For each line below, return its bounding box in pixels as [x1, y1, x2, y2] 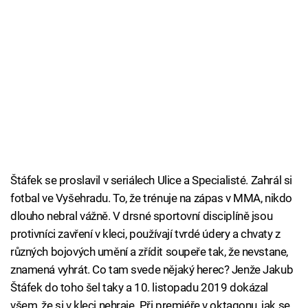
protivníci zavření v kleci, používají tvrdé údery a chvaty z [10, 227, 280, 241]
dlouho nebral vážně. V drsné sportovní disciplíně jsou [10, 209, 273, 223]
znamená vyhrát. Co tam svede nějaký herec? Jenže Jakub [10, 263, 294, 277]
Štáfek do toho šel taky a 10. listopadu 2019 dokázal [10, 280, 269, 295]
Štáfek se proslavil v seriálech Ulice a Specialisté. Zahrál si [10, 173, 292, 188]
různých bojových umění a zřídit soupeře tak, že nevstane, [10, 245, 288, 259]
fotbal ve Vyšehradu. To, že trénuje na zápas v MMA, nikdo [10, 191, 292, 206]
